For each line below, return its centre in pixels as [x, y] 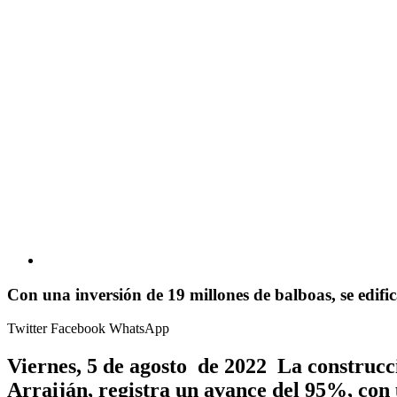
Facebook [80, 329]
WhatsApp [139, 329]
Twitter [29, 329]
